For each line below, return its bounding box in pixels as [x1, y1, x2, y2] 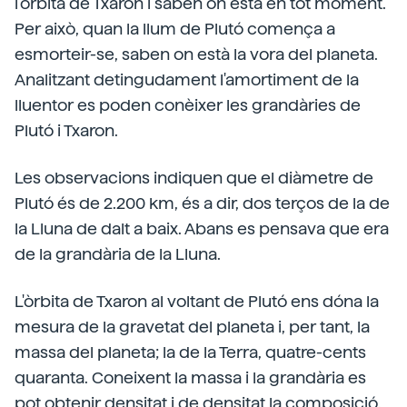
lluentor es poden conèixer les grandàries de [15, 95, 361, 114]
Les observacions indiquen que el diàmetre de [15, 168, 373, 187]
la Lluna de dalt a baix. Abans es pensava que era [15, 219, 389, 238]
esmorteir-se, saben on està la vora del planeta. [15, 45, 378, 64]
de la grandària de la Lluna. [15, 244, 221, 263]
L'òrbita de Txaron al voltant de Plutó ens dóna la [15, 292, 379, 311]
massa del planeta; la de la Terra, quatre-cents [15, 342, 366, 362]
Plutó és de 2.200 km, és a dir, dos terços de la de [15, 194, 390, 213]
